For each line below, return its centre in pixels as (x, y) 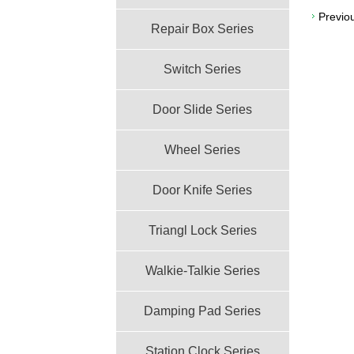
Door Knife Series (203, 190)
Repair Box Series (203, 28)
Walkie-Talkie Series (202, 270)
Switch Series (203, 69)
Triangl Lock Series (202, 230)
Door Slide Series (203, 109)
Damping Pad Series (203, 311)
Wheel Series (203, 149)
